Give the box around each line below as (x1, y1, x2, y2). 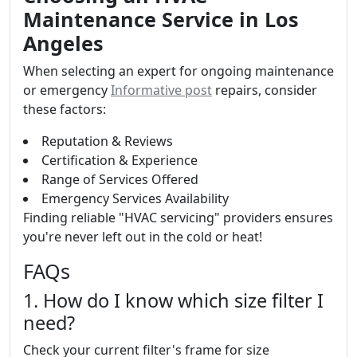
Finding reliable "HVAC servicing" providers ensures (23, 209, 333, 226)
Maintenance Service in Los (23, 6, 299, 33)
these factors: (23, 100, 106, 118)
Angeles (23, 29, 104, 57)
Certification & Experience (41, 151, 198, 169)
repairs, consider (212, 81, 317, 99)
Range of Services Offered (41, 171, 198, 188)
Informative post (111, 81, 212, 99)
